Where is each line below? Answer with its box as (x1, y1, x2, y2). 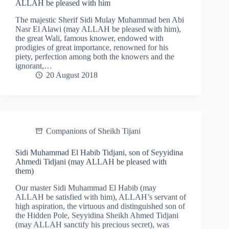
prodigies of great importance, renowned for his (15, 42, 168, 52)
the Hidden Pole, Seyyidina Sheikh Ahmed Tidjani (15, 210, 178, 219)
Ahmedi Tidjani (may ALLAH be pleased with (15, 156, 167, 165)
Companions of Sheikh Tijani (46, 125, 141, 134)
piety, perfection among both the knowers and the (15, 52, 174, 61)
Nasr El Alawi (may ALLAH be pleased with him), (15, 24, 181, 33)
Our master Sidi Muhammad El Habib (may (15, 182, 156, 191)
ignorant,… (15, 61, 52, 70)
